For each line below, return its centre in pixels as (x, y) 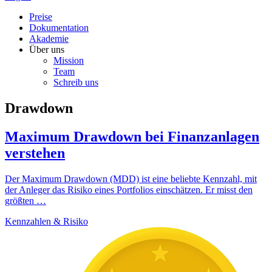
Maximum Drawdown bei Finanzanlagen (132, 136)
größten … (25, 200)
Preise (41, 17)
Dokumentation (59, 28)
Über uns (47, 49)
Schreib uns (76, 82)
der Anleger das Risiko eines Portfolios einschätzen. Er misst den (129, 189)
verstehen (35, 153)
